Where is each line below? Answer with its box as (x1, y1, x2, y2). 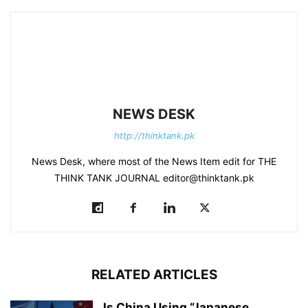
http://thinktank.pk (113, 130, 195, 142)
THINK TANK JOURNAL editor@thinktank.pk (54, 172, 254, 184)
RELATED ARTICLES (91, 267, 217, 283)
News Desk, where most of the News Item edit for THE (32, 155, 276, 168)
